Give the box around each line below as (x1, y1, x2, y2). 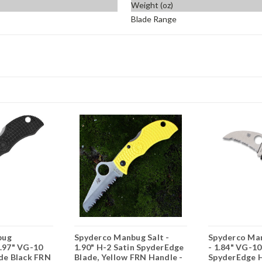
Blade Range (131, 13, 177, 24)
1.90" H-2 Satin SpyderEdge (74, 242, 184, 253)
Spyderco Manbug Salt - (74, 232, 170, 243)
